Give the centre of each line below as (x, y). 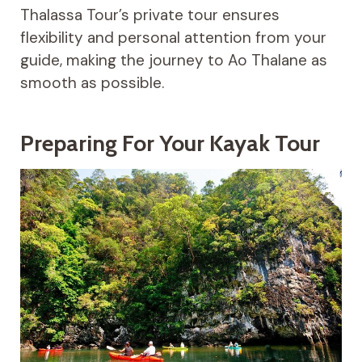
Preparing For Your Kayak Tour (170, 143)
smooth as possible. (92, 82)
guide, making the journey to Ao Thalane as (173, 60)
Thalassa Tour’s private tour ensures (149, 15)
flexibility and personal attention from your (173, 37)
